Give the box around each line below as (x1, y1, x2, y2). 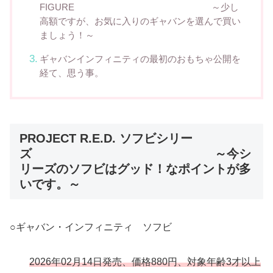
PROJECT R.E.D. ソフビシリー (19, 131, 193, 145)
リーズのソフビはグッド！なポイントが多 (19, 161, 251, 175)
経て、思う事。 (39, 67, 104, 78)
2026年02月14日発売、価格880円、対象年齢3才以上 (29, 256, 261, 267)
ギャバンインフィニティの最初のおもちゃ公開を (39, 53, 241, 64)
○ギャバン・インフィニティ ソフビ (10, 222, 172, 233)
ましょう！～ (39, 29, 94, 40)
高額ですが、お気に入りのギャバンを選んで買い (39, 15, 241, 26)
